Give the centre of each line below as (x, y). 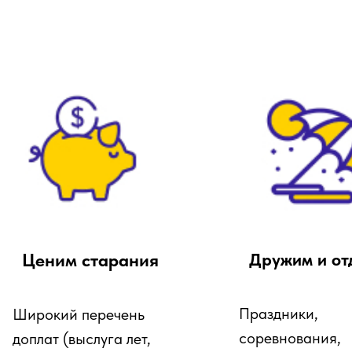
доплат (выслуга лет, (82, 339)
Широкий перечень (79, 314)
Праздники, (279, 313)
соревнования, (290, 338)
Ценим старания (90, 260)
